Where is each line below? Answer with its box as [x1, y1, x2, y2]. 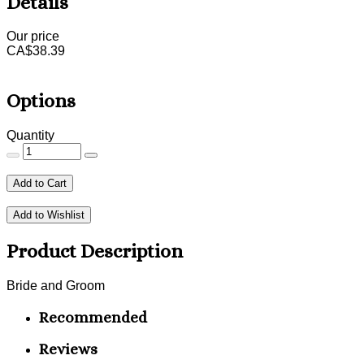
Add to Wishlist [13, 209, 84, 222]
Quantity [6, 128, 54, 143]
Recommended [39, 308, 147, 326]
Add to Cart [13, 177, 67, 190]
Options [6, 89, 76, 113]
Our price [6, 29, 59, 44]
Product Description [6, 240, 183, 263]
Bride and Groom [6, 279, 105, 293]
